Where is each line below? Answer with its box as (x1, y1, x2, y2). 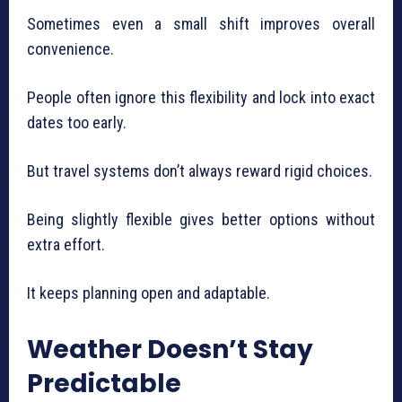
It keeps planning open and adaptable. (27, 284, 270, 303)
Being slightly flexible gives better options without (27, 210, 375, 230)
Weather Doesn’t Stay (27, 332, 313, 368)
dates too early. (27, 113, 127, 133)
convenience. (27, 39, 114, 59)
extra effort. (27, 235, 105, 255)
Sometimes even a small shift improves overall (27, 14, 375, 34)
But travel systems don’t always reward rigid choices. (27, 162, 372, 181)
